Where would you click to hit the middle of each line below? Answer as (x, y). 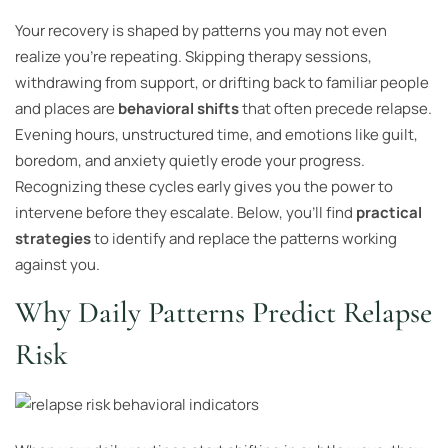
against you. (57, 264)
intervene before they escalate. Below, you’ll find (185, 212)
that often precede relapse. (335, 108)
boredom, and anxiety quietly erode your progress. (190, 160)
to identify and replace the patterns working (244, 238)
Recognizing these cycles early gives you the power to (204, 186)
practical (389, 212)
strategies (53, 238)
